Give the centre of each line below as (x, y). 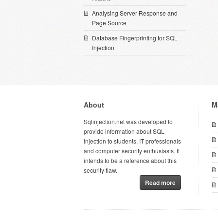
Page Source (109, 23)
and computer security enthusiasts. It (132, 151)
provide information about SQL (124, 131)
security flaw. (100, 170)
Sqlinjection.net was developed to (128, 121)
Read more (160, 182)
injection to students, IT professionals (132, 141)
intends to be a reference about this (130, 160)
